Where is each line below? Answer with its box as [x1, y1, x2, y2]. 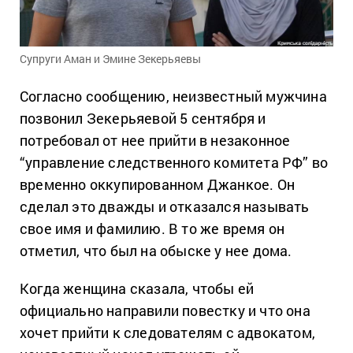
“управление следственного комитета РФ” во [20, 152, 329, 172]
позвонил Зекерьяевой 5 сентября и [20, 108, 266, 128]
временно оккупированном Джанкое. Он [20, 174, 295, 194]
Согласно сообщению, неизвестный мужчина [20, 86, 327, 106]
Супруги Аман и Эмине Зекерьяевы [20, 50, 201, 66]
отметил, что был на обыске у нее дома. [20, 240, 292, 260]
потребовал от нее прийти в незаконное [20, 130, 291, 150]
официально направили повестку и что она [20, 300, 310, 320]
